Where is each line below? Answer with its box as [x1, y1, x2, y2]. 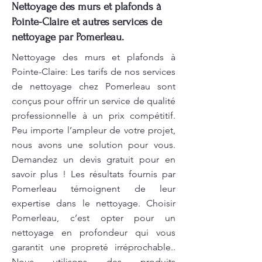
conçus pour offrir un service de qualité [12, 95, 175, 106]
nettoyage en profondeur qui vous [12, 227, 175, 238]
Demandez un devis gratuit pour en [12, 154, 175, 165]
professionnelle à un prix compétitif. [12, 110, 175, 121]
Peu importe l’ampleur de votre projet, [12, 125, 175, 136]
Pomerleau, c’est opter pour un [12, 212, 175, 223]
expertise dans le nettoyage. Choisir [12, 198, 175, 209]
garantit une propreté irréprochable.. [12, 242, 175, 253]
